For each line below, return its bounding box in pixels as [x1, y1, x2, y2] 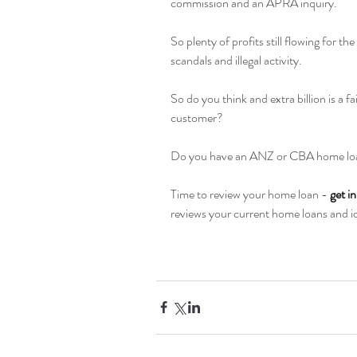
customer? [171, 108, 223, 127]
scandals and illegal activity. [171, 50, 302, 69]
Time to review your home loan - [171, 184, 330, 203]
